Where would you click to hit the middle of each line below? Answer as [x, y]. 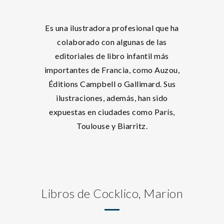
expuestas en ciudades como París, [112, 112]
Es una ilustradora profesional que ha [112, 28]
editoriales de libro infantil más [112, 56]
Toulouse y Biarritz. [112, 126]
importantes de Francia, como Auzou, [112, 70]
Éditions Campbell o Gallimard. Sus [112, 84]
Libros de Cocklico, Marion [112, 193]
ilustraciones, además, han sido [112, 98]
